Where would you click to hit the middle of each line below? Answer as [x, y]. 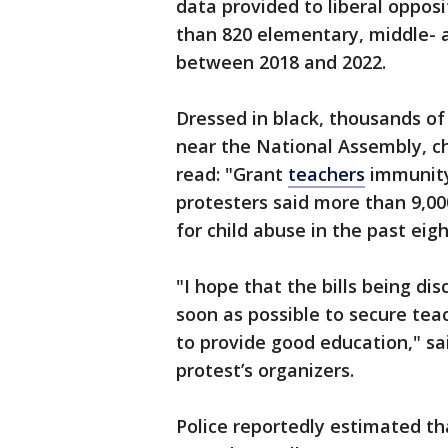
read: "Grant [232, 174]
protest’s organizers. [265, 370]
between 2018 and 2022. [281, 62]
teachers [326, 174]
